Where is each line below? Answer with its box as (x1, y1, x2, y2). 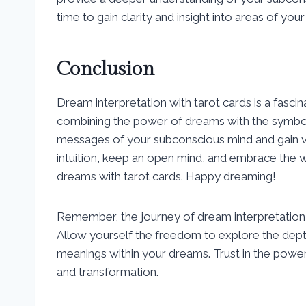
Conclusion (57, 57, 154, 81)
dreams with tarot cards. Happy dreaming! (57, 169, 276, 183)
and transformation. (57, 264, 158, 279)
